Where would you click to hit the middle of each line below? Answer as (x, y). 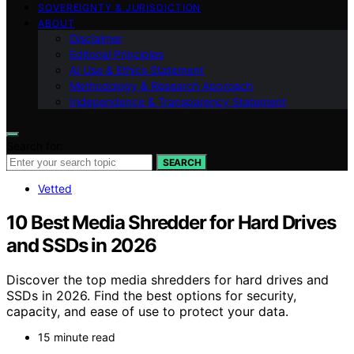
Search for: (35, 145)
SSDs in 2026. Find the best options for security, (151, 296)
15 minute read (77, 337)
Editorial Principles (117, 54)
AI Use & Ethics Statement (137, 70)
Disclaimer (96, 38)
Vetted (55, 188)
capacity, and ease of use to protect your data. (147, 312)
